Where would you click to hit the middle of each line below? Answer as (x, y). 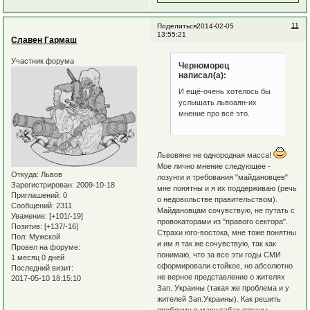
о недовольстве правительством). (217, 200)
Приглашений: (36, 195)
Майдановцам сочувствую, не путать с (226, 211)
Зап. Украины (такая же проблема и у (223, 288)
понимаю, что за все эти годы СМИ (219, 255)
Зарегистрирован (42, 184)
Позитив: (27, 226)
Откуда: (25, 174)
